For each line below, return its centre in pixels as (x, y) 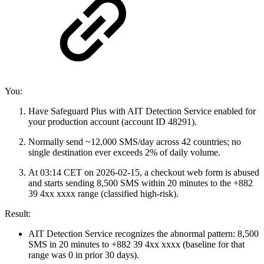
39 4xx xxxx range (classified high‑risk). (103, 194)
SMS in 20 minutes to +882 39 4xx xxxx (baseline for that (136, 245)
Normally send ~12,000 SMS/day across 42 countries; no (135, 142)
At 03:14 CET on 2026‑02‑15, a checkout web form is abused (144, 173)
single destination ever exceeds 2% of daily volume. (124, 153)
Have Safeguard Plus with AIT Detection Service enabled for (142, 111)
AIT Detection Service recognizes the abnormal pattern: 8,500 (143, 234)
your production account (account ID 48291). (113, 122)
